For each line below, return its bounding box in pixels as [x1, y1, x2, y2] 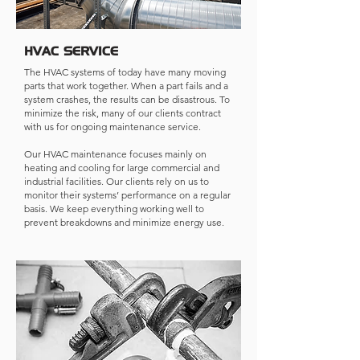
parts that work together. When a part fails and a [24, 80, 228, 92]
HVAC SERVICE [24, 47, 118, 58]
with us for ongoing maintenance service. [24, 121, 201, 133]
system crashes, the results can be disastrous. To [24, 93, 230, 105]
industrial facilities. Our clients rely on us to [24, 175, 209, 187]
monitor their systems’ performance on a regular [24, 189, 231, 201]
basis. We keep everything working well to [24, 202, 204, 215]
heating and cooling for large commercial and [24, 162, 219, 174]
